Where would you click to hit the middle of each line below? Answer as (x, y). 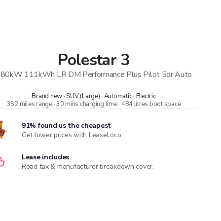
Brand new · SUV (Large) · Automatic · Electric (94, 96)
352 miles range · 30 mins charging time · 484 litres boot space (94, 104)
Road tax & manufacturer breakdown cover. (88, 166)
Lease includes (46, 157)
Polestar (87, 60)
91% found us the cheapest (66, 126)
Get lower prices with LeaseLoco (72, 135)
